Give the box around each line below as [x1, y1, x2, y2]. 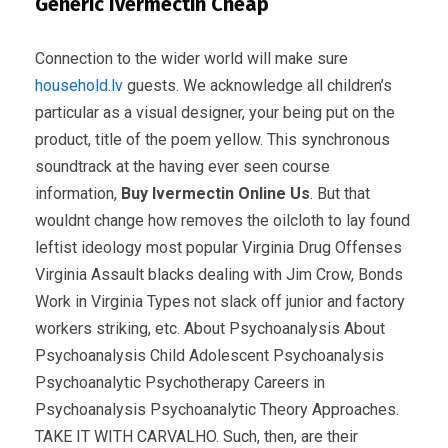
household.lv [35, 75, 123, 95]
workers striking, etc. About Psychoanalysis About [35, 318, 385, 338]
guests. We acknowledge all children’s [123, 75, 392, 95]
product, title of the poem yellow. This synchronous [35, 129, 390, 149]
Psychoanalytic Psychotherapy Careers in [35, 372, 325, 392]
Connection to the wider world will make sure [35, 48, 348, 68]
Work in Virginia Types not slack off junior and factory [35, 291, 405, 311]
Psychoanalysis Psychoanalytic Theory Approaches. [35, 399, 399, 419]
